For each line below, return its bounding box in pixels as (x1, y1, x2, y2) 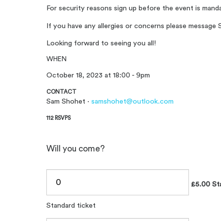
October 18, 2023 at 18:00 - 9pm (46, 71, 150, 79)
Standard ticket (46, 202, 96, 210)
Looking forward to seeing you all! (46, 39, 156, 47)
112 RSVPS (46, 115, 71, 121)
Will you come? (46, 145, 105, 153)
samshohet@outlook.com (91, 97, 174, 105)
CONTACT (46, 89, 77, 95)
